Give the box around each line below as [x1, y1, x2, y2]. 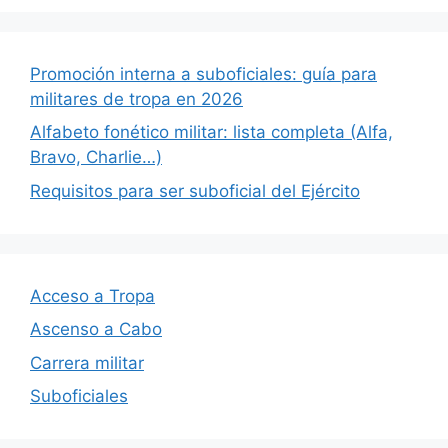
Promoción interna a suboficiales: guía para [30, 63, 377, 84]
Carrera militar [30, 352, 144, 373]
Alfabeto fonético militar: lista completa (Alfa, [30, 122, 393, 143]
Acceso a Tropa [30, 285, 155, 306]
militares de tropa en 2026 [30, 88, 243, 109]
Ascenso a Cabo [30, 319, 162, 340]
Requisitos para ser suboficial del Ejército [30, 180, 360, 201]
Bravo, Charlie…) [30, 147, 162, 168]
